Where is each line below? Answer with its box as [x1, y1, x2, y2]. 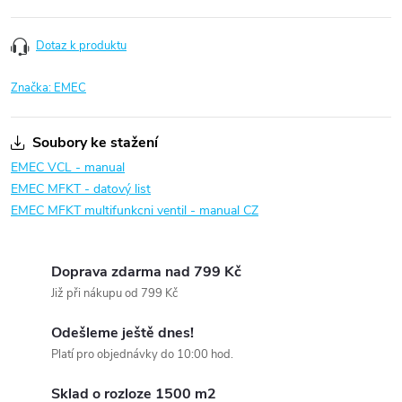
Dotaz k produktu [36, 38, 127, 54]
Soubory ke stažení [32, 133, 158, 153]
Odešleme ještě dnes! [51, 323, 194, 343]
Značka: [11, 80, 54, 96]
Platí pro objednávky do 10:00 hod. [51, 346, 233, 363]
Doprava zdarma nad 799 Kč [51, 262, 241, 282]
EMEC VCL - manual [11, 159, 125, 176]
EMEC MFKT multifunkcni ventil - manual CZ [11, 202, 258, 219]
